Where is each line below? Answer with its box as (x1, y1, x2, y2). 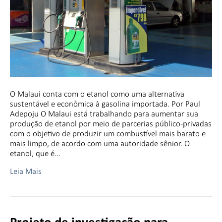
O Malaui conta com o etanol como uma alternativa (10, 88, 184, 99)
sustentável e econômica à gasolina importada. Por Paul (10, 98, 200, 109)
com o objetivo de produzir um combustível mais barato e (10, 128, 206, 139)
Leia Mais (10, 166, 42, 176)
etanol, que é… (10, 148, 60, 159)
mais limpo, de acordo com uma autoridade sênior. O (10, 138, 190, 149)
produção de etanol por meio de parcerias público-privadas (10, 118, 212, 129)
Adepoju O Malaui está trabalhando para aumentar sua (10, 108, 198, 119)
